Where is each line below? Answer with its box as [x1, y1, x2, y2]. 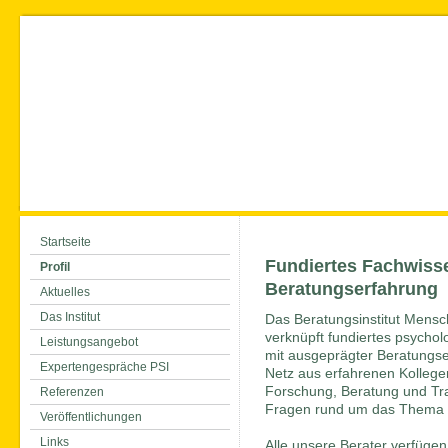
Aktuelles [40, 285, 90, 299]
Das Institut [40, 310, 100, 324]
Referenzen [40, 385, 104, 399]
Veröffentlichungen [40, 410, 142, 424]
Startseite [40, 235, 91, 249]
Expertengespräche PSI [40, 360, 169, 374]
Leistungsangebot [40, 335, 138, 349]
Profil [40, 260, 70, 274]
